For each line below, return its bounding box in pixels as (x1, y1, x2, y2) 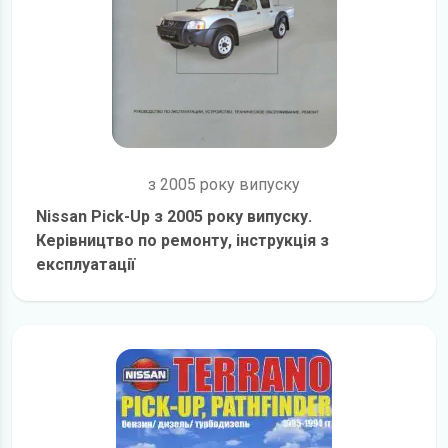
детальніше (223, 279, 311, 298)
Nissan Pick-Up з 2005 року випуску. (36, 207, 312, 226)
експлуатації (36, 255, 135, 274)
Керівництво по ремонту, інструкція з (36, 231, 329, 250)
